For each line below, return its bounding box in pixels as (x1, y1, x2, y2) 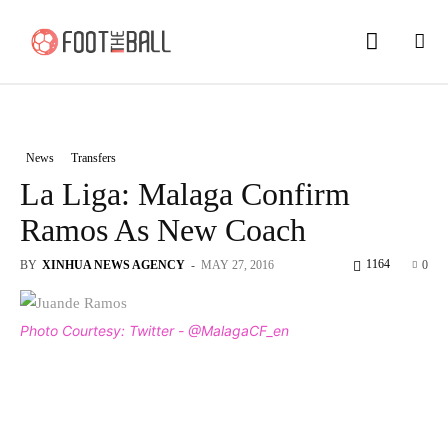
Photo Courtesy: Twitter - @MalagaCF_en (20, 321, 289, 339)
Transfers (71, 150, 116, 165)
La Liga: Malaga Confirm (20, 175, 350, 212)
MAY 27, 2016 (201, 257, 274, 272)
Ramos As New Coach (20, 211, 306, 248)
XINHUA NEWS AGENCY (42, 257, 185, 272)
